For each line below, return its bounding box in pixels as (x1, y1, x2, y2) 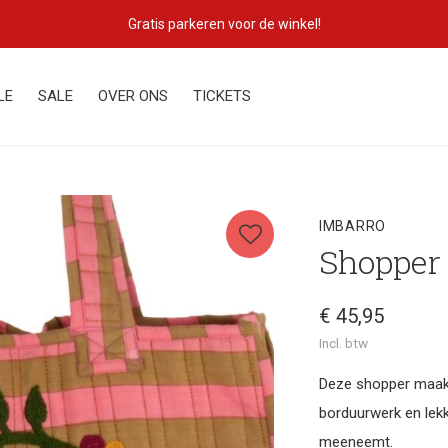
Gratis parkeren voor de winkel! (127, 16, 321, 32)
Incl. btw (319, 335, 368, 351)
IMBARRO (319, 218, 386, 234)
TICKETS (193, 87, 251, 105)
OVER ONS (98, 87, 168, 105)
